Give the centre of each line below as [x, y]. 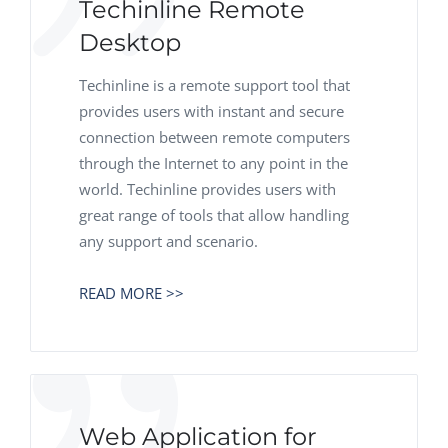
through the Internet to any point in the [213, 163]
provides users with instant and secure [211, 111]
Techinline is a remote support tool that [214, 85]
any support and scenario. [168, 241]
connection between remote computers [214, 137]
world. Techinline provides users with [207, 189]
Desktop [130, 42]
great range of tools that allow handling [214, 215]
